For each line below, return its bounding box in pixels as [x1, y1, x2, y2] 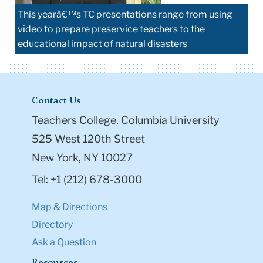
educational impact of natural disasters [18, 38, 187, 49]
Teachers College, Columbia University [32, 113, 220, 126]
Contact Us [32, 96, 80, 106]
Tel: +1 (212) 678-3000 [32, 173, 142, 186]
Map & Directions [32, 201, 107, 213]
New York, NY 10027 [32, 151, 133, 164]
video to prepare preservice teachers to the [18, 23, 205, 35]
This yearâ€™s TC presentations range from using [18, 8, 232, 20]
